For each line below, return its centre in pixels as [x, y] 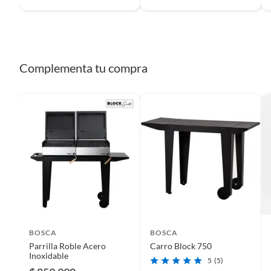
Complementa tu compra [83, 67]
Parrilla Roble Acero [67, 246]
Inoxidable [49, 255]
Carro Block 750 [181, 246]
